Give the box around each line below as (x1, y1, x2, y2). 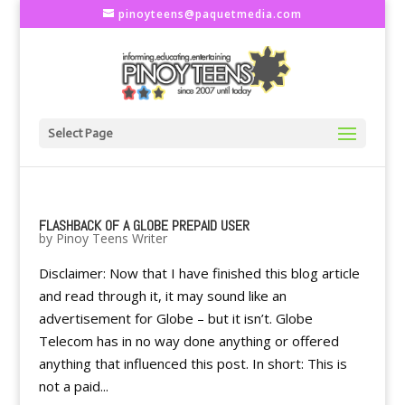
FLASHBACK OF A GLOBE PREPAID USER (38, 216, 250, 235)
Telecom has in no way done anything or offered (38, 332, 339, 350)
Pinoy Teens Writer (55, 230, 167, 247)
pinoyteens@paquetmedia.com (118, 6, 302, 22)
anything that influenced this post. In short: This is (38, 354, 347, 372)
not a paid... (38, 377, 108, 395)
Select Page (47, 126, 113, 141)
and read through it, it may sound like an (38, 287, 287, 305)
